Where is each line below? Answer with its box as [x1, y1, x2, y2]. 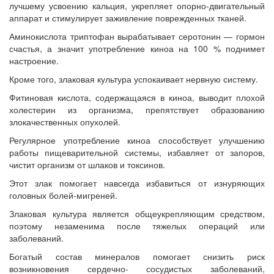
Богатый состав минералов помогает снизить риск [9, 250, 265, 263]
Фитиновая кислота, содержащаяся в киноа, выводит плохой [9, 91, 265, 104]
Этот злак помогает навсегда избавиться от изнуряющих [9, 177, 265, 190]
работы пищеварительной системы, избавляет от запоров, [9, 146, 265, 159]
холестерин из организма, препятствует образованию [9, 103, 265, 116]
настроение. [9, 54, 59, 67]
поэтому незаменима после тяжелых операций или [9, 220, 265, 232]
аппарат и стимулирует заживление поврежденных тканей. [9, 12, 246, 24]
